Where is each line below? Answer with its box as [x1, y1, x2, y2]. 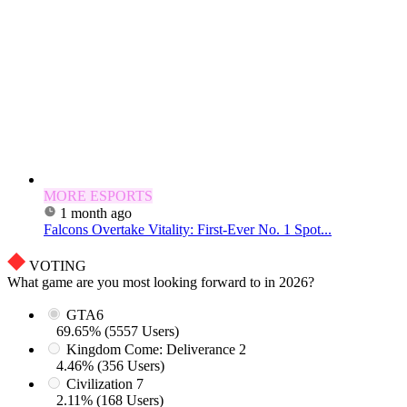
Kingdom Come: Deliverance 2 [66, 342, 246, 358]
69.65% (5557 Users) [56, 323, 179, 340]
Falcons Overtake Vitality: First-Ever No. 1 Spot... [44, 222, 332, 238]
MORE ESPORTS [44, 188, 153, 204]
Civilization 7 [66, 376, 144, 392]
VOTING [29, 258, 86, 274]
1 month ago [60, 205, 132, 222]
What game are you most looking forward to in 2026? [7, 274, 314, 291]
